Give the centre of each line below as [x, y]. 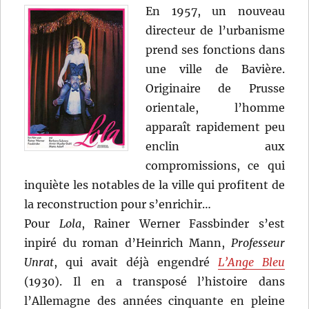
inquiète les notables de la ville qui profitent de [154, 185]
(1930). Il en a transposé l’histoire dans [154, 282]
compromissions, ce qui [215, 166]
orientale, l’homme [215, 108]
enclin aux [215, 147]
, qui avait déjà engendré [136, 262]
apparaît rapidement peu [215, 127]
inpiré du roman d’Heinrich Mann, [128, 243]
